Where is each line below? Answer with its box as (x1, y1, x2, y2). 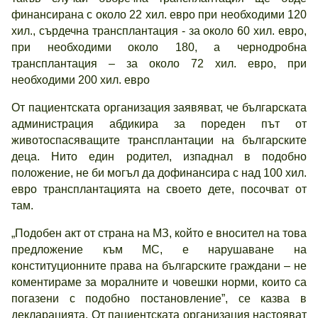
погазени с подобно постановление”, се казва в (11, 292, 307, 305)
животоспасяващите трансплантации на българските (11, 134, 307, 146)
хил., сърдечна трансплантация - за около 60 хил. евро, (11, 25, 307, 37)
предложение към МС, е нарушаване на (11, 243, 307, 256)
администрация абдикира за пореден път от (11, 118, 307, 130)
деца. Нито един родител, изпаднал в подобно (11, 150, 307, 163)
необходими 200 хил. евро (11, 74, 150, 86)
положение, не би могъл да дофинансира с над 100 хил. (11, 167, 307, 179)
